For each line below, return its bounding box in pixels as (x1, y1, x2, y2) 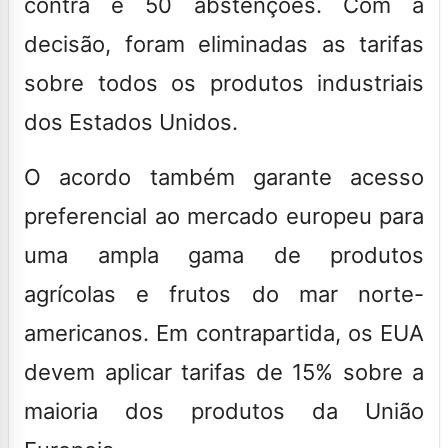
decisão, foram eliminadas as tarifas (24, 30, 424, 57)
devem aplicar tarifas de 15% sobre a (24, 358, 424, 385)
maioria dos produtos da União (24, 397, 424, 424)
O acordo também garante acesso (24, 163, 424, 190)
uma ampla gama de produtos (24, 241, 424, 268)
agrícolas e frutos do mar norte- (24, 280, 424, 307)
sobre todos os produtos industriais (24, 69, 424, 96)
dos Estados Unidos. (24, 108, 238, 135)
